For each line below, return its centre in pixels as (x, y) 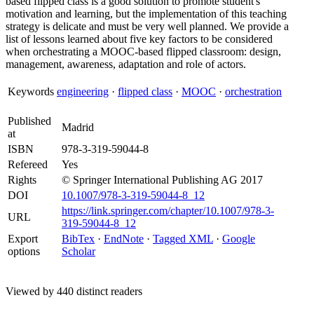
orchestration (253, 91)
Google (239, 239)
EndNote (124, 239)
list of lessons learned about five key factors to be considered (139, 39)
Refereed (28, 164)
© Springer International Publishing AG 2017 (162, 180)
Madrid (78, 127)
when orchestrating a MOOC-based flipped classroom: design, (143, 52)
